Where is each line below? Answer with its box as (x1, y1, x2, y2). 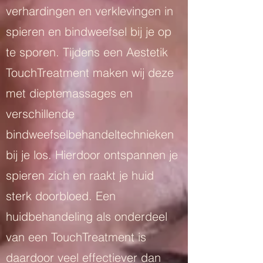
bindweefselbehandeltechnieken (6, 127, 174, 141)
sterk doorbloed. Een (6, 188, 116, 203)
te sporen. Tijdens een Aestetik (6, 45, 168, 59)
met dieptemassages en (6, 86, 133, 100)
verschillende (6, 106, 75, 121)
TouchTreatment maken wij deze (6, 65, 174, 80)
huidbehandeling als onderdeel (6, 209, 167, 224)
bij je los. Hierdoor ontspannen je (6, 147, 178, 162)
